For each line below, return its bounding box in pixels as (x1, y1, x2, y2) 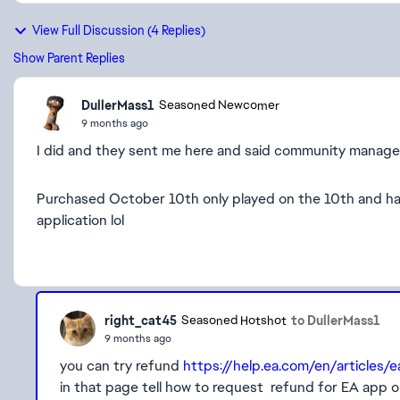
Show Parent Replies (13, 50, 125, 66)
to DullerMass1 (291, 312, 380, 329)
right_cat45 (104, 312, 177, 329)
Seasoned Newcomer (159, 97, 279, 113)
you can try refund (60, 356, 183, 375)
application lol (37, 211, 124, 229)
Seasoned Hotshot (181, 312, 287, 329)
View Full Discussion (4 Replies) (32, 22, 205, 38)
